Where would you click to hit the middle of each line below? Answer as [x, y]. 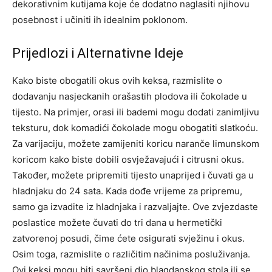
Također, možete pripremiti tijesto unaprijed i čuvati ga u [133, 175]
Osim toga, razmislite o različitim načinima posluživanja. [131, 254]
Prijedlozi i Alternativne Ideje [98, 53]
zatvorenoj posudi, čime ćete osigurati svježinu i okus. [128, 239]
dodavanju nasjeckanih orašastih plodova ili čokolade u [130, 97]
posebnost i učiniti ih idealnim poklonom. [100, 20]
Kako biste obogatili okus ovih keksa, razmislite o [117, 81]
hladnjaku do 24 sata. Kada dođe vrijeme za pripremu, [127, 191]
